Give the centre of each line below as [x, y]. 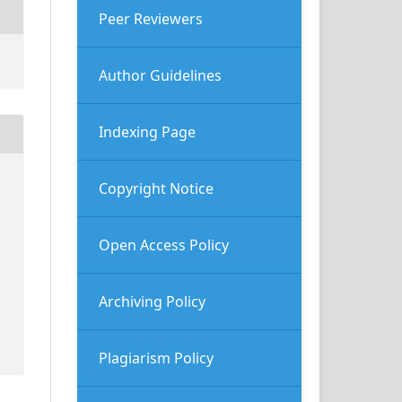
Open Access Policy [164, 245]
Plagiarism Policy [156, 358]
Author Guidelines [160, 75]
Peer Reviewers [151, 18]
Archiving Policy [152, 301]
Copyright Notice [156, 188]
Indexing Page [147, 131]
